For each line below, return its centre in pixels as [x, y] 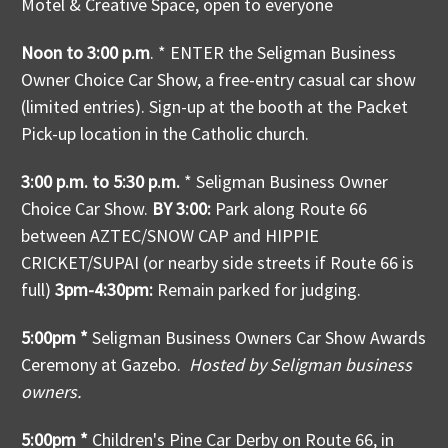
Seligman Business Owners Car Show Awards [257, 338]
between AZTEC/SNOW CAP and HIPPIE [170, 236]
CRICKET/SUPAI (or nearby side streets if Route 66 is [217, 263]
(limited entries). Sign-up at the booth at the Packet [214, 107]
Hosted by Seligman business [300, 365]
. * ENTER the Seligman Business [273, 53]
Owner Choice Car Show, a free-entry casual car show [218, 80]
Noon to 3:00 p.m [85, 53]
